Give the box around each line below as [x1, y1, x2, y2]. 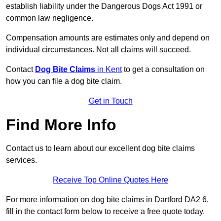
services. [6, 156, 37, 165]
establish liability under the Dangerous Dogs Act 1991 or [6, 2, 202, 11]
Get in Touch [88, 97, 133, 106]
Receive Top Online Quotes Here [53, 176, 168, 184]
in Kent [97, 65, 122, 74]
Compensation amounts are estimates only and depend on [6, 34, 210, 42]
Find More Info [6, 116, 116, 134]
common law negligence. [6, 14, 93, 23]
